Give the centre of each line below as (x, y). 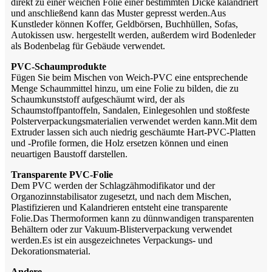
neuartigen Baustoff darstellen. (69, 154)
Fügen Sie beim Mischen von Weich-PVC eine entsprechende (129, 77)
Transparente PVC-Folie (62, 174)
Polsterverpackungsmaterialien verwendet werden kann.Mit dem (134, 121)
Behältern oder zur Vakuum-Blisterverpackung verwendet (121, 229)
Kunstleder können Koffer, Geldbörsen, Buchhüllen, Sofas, (124, 24)
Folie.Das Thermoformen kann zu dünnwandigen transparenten (132, 218)
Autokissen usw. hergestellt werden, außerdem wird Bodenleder (133, 35)
